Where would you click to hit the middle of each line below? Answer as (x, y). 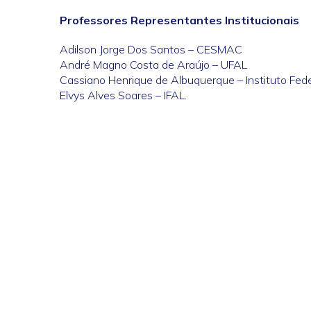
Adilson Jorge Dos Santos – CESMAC (151, 50)
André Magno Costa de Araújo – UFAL (153, 65)
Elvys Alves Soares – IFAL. (123, 95)
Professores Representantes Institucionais (179, 20)
